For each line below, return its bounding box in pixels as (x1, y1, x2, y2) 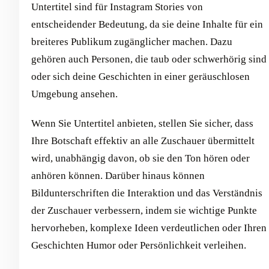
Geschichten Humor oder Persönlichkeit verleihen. (31, 240, 246, 252)
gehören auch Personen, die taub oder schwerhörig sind (31, 53, 267, 65)
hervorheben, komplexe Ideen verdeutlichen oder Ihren (31, 222, 267, 234)
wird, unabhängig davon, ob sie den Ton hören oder (31, 153, 250, 165)
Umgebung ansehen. (31, 88, 118, 100)
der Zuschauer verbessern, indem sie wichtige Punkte (31, 205, 257, 217)
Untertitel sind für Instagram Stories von (31, 1, 203, 13)
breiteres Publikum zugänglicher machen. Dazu (31, 36, 232, 48)
